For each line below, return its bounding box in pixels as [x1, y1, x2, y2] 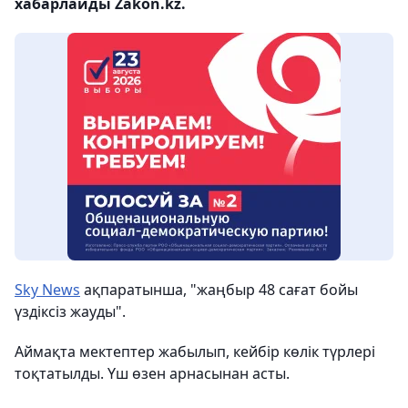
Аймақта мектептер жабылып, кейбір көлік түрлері [15, 342, 375, 362]
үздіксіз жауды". [15, 301, 126, 321]
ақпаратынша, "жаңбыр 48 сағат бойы [80, 280, 358, 300]
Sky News [15, 280, 80, 300]
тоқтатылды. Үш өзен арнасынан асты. [15, 363, 290, 383]
